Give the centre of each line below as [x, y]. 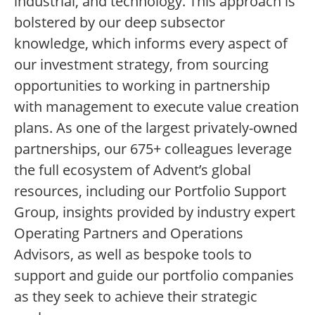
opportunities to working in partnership [142, 85]
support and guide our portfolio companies [154, 275]
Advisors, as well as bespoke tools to [133, 254]
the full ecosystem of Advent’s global [133, 170]
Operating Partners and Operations [129, 233]
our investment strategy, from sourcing [141, 64]
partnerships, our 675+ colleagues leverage [153, 149]
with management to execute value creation [156, 107]
